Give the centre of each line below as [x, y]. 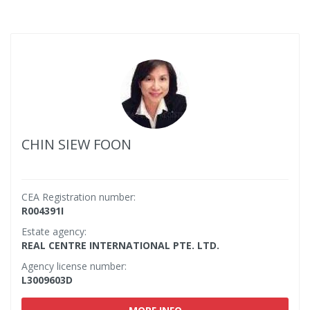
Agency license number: [74, 266]
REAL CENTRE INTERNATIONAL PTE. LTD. [120, 245]
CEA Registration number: [79, 197]
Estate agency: [54, 231]
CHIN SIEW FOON [76, 144]
